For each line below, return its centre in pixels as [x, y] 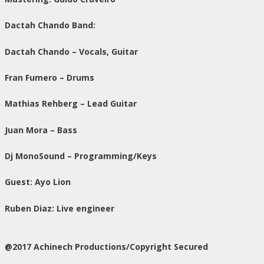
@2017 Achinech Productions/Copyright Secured [106, 247]
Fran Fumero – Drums [49, 77]
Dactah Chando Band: [50, 25]
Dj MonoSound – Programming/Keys [81, 156]
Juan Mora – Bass [41, 130]
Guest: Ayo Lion [38, 182]
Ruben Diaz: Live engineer [60, 208]
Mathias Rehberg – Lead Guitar [71, 104]
